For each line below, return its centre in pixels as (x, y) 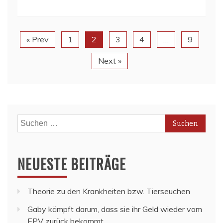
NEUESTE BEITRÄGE (72, 164)
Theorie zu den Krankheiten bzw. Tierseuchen (109, 191)
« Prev (38, 39)
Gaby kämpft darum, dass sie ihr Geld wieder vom (115, 209)
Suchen (30, 120)
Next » (110, 60)
